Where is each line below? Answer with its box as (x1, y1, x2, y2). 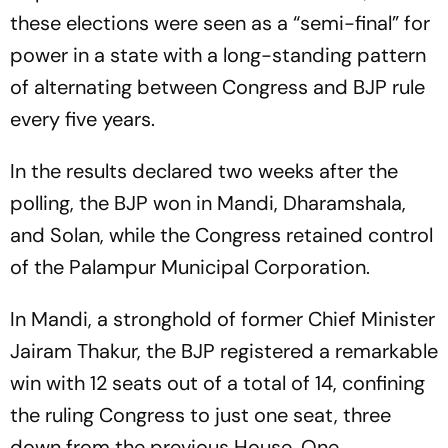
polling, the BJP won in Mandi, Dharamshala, (10, 190, 406, 216)
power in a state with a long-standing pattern (10, 42, 426, 68)
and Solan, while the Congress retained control (10, 222, 433, 248)
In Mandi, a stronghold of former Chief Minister (10, 306, 435, 332)
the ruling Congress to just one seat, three (10, 402, 391, 428)
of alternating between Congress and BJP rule (10, 74, 425, 100)
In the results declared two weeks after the (10, 158, 398, 184)
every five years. (10, 106, 155, 132)
